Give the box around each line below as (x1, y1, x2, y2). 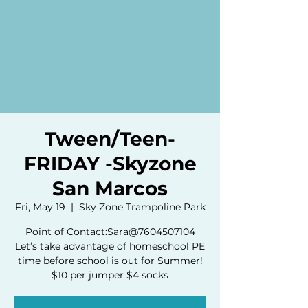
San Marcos (52, 176, 168, 200)
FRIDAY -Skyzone (23, 151, 197, 175)
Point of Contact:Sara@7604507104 (25, 225, 195, 238)
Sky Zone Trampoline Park (78, 200, 206, 213)
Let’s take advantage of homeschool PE (15, 239, 205, 252)
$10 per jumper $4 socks (52, 268, 168, 281)
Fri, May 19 (14, 200, 65, 213)
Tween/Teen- (45, 126, 175, 151)
